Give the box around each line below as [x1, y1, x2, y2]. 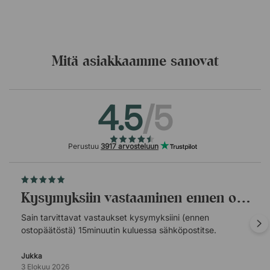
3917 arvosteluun [100, 142, 159, 151]
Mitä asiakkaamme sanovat [52, 52, 218, 69]
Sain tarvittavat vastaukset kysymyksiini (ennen [21, 212, 209, 222]
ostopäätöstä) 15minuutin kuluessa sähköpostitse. [21, 224, 216, 235]
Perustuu [67, 142, 101, 151]
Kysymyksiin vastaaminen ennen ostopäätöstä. [30, 188, 236, 206]
